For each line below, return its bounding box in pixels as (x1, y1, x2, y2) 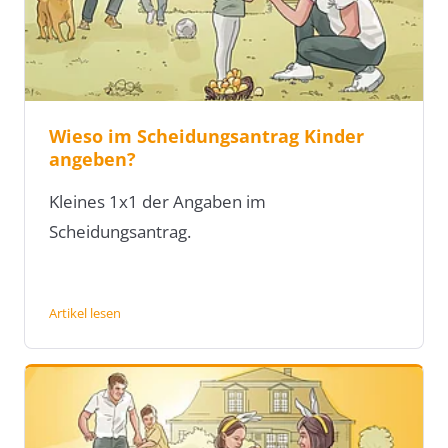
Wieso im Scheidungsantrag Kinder (49, 124, 364, 149)
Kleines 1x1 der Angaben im (49, 190, 266, 214)
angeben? (49, 147, 136, 172)
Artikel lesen (49, 304, 121, 323)
